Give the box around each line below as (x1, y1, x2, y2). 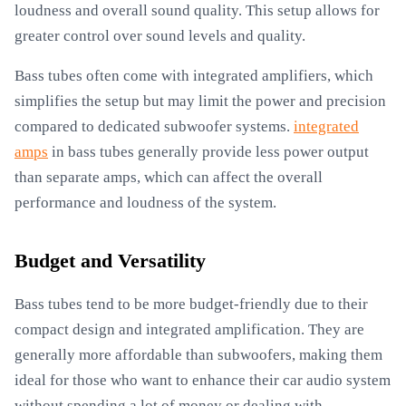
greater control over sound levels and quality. (14, 27, 305, 44)
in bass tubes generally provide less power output (48, 143, 369, 160)
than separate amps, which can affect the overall (14, 169, 323, 186)
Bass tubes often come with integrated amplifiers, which (14, 67, 373, 84)
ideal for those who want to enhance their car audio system (14, 372, 391, 389)
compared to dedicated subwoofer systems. (14, 118, 294, 135)
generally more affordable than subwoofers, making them (14, 346, 382, 363)
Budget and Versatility (14, 250, 206, 272)
